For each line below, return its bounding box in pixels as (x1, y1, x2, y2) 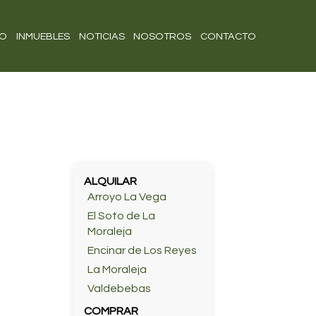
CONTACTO (200, 31, 257, 42)
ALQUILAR (83, 176, 137, 188)
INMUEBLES (16, 31, 70, 42)
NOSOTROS (133, 31, 192, 42)
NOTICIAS (78, 31, 125, 42)
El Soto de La (87, 210, 155, 222)
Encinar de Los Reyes (87, 245, 197, 257)
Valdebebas (87, 283, 151, 295)
